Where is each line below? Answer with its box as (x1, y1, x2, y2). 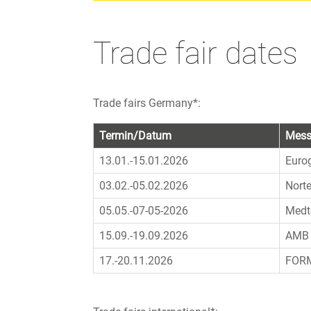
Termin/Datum (99, 129, 172, 143)
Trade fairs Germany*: (93, 96, 201, 110)
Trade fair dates (93, 35, 299, 72)
